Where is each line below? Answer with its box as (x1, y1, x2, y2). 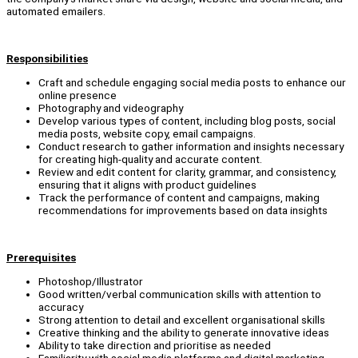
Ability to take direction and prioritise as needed (38, 338, 271, 352)
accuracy (38, 300, 83, 313)
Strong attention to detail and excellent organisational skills (38, 312, 325, 326)
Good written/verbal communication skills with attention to (38, 287, 321, 300)
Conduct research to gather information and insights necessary (38, 139, 344, 153)
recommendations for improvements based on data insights (38, 203, 328, 217)
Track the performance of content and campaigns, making (38, 190, 320, 204)
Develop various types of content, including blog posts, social (38, 113, 336, 127)
